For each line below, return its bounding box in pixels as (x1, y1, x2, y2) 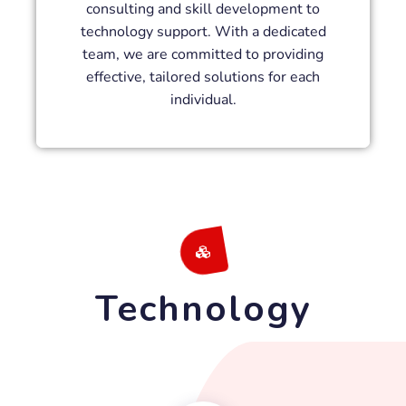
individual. (169, 89, 237, 110)
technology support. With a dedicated (80, 21, 326, 42)
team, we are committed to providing (82, 43, 324, 64)
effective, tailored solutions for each (86, 66, 320, 87)
